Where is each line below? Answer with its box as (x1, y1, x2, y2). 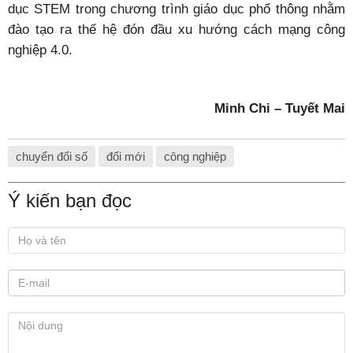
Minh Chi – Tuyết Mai (214, 101, 345, 115)
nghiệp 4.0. (8, 43, 72, 57)
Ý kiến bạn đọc (8, 190, 132, 211)
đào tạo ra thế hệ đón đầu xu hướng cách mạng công (8, 22, 345, 36)
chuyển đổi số (16, 150, 87, 163)
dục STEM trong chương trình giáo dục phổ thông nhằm (8, 2, 345, 16)
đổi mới (106, 150, 145, 163)
